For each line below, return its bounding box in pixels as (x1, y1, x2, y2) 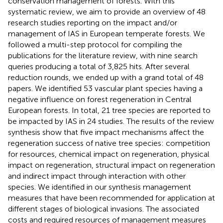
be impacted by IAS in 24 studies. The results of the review (8, 116, 214, 126)
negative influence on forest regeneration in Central (8, 94, 192, 104)
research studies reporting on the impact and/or (8, 17, 177, 27)
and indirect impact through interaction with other (8, 171, 186, 181)
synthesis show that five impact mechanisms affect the (8, 127, 204, 137)
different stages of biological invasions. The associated (8, 204, 199, 214)
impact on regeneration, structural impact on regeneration (8, 160, 215, 170)
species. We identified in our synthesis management (8, 182, 191, 192)
